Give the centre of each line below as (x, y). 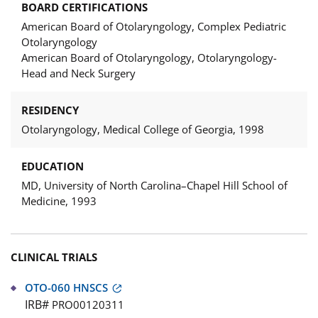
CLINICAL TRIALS (54, 257)
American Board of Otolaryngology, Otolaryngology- (149, 58)
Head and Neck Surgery (78, 73)
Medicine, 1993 (59, 201)
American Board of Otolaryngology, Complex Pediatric (154, 27)
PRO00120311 (88, 305)
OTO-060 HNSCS (66, 288)
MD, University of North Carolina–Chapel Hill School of (154, 186)
